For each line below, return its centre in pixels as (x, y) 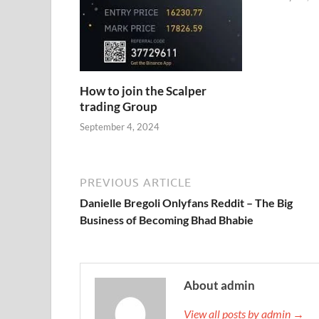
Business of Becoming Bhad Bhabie (167, 220)
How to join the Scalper (143, 90)
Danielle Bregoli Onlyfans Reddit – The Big (186, 203)
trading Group (119, 106)
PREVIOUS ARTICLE (136, 183)
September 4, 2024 (120, 127)
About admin (219, 286)
